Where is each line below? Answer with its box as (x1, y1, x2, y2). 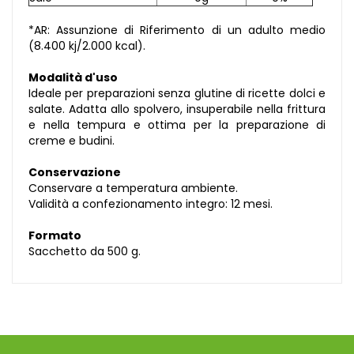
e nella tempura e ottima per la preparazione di (28, 117, 326, 134)
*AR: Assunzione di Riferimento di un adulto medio (28, 22, 326, 39)
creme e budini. (28, 133, 115, 149)
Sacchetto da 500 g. (28, 243, 141, 260)
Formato (28, 228, 81, 244)
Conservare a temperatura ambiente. (28, 180, 238, 197)
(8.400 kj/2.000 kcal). (28, 38, 145, 55)
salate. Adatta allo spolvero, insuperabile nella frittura (28, 101, 326, 118)
